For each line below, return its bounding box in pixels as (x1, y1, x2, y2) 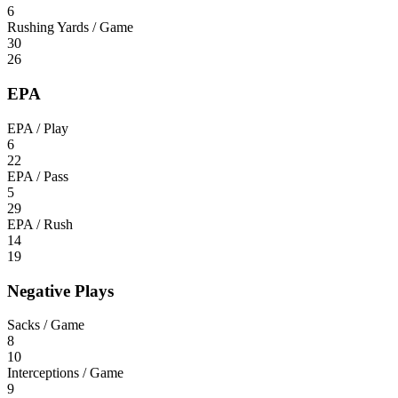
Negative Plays (7, 281, 114, 300)
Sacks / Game (7, 317, 84, 333)
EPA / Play (7, 120, 68, 136)
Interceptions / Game (7, 365, 123, 381)
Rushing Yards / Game (7, 20, 133, 36)
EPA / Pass (7, 168, 68, 184)
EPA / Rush (7, 216, 73, 232)
